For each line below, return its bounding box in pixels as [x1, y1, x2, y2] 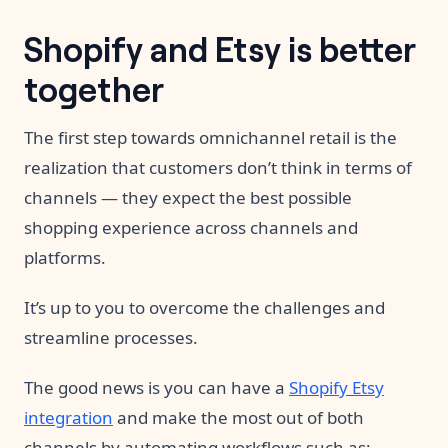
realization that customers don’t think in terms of [24, 156, 412, 180]
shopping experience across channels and [24, 216, 358, 240]
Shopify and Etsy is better [24, 24, 416, 71]
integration [24, 406, 113, 430]
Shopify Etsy [289, 376, 384, 400]
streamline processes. [24, 326, 202, 350]
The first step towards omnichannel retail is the [24, 126, 397, 150]
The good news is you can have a [24, 376, 289, 400]
